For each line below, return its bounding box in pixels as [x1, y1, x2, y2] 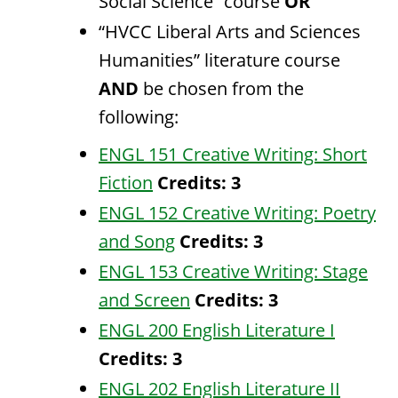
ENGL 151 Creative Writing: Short [99, 142, 367, 166]
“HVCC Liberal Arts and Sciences [99, 20, 361, 44]
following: [99, 105, 179, 129]
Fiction [99, 171, 153, 195]
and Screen [99, 288, 190, 312]
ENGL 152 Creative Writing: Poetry [99, 201, 376, 225]
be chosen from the [139, 76, 304, 100]
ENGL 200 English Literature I [99, 318, 335, 342]
